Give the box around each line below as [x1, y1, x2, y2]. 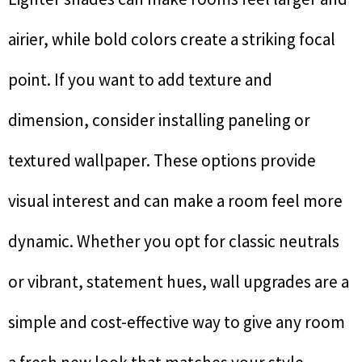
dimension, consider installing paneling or [8, 109, 310, 132]
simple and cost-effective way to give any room [8, 311, 345, 334]
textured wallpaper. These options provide [8, 149, 316, 172]
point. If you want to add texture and [8, 69, 272, 91]
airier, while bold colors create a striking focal [8, 28, 335, 51]
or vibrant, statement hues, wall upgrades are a [8, 271, 349, 293]
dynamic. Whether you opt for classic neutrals [8, 230, 339, 253]
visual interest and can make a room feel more [8, 190, 343, 213]
